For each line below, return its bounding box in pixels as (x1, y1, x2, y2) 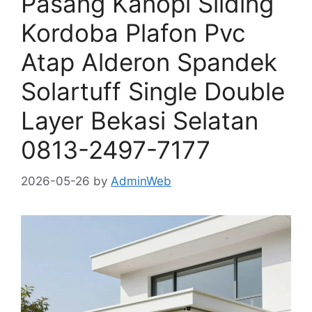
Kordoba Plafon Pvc (21, 18, 246, 48)
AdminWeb (111, 173, 171, 188)
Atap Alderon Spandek (21, 47, 277, 77)
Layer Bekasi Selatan (21, 106, 258, 136)
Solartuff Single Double (21, 77, 285, 107)
